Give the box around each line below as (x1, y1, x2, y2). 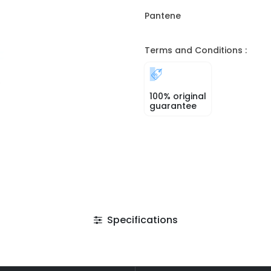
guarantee (149, 100, 197, 112)
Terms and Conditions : (145, 44, 247, 56)
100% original (149, 90, 206, 102)
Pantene (145, 10, 181, 22)
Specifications (104, 213, 178, 227)
